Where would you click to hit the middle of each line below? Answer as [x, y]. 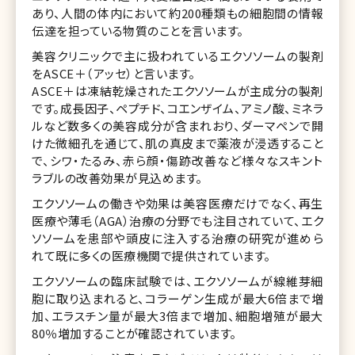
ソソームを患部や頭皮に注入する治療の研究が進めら [177, 238]
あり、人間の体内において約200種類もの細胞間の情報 [177, 13]
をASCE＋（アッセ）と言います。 [114, 73]
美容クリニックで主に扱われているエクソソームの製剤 [177, 55]
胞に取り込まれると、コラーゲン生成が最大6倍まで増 [177, 298]
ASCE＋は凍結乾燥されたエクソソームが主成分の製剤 [177, 90]
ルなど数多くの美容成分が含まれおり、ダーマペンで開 [177, 125]
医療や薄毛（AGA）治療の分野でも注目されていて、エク [177, 220]
